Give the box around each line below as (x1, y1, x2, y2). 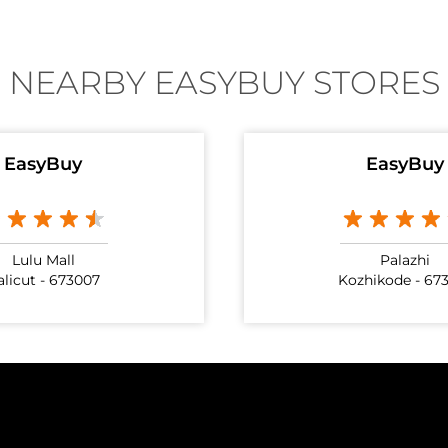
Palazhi (380, 251, 430, 270)
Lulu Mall (11, 251, 75, 270)
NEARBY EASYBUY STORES (8, 68, 440, 101)
